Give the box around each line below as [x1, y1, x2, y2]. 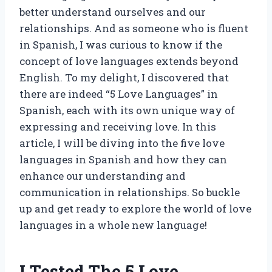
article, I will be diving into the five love [19, 136, 225, 151]
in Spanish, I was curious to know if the [19, 38, 222, 52]
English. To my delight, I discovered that [19, 70, 229, 85]
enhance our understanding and [19, 169, 186, 183]
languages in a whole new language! [19, 218, 207, 233]
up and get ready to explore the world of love [19, 202, 251, 216]
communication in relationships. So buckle [19, 185, 240, 200]
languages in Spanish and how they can [19, 152, 227, 167]
